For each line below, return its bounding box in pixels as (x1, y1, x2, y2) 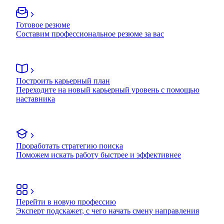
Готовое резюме (16, 20, 70, 29)
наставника (16, 94, 55, 103)
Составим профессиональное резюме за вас (16, 29, 164, 38)
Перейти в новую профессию (16, 197, 116, 206)
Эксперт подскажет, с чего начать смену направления (16, 206, 199, 215)
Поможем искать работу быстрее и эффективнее (16, 150, 181, 159)
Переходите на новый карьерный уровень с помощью (16, 85, 199, 94)
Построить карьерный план (16, 76, 110, 85)
